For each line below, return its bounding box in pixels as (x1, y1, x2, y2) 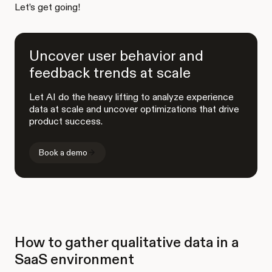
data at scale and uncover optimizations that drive (29, 103, 239, 115)
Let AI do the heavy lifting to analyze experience (29, 90, 234, 103)
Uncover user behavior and (29, 46, 203, 64)
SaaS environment (15, 250, 134, 268)
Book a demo (39, 146, 87, 158)
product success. (29, 115, 103, 127)
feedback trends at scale (29, 63, 191, 81)
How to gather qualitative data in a (15, 233, 239, 251)
